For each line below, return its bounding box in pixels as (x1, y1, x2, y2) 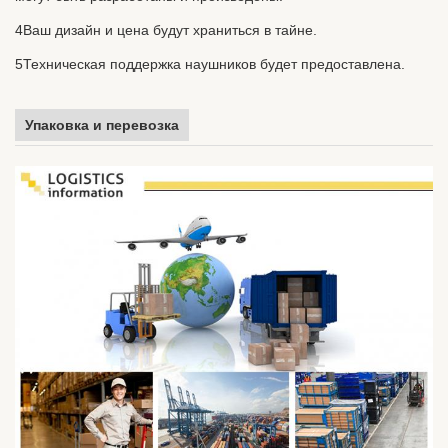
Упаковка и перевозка (25, 116, 179, 133)
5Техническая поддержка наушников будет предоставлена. (15, 55, 405, 72)
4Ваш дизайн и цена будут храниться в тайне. (15, 21, 317, 38)
